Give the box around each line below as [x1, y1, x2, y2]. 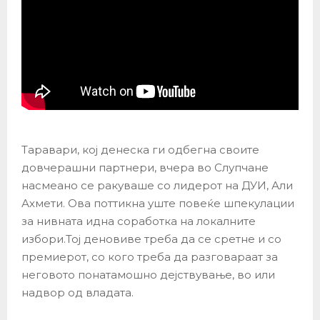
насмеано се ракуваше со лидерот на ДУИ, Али [21, 178, 293, 192]
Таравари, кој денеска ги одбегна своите [21, 142, 259, 156]
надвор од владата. [21, 285, 134, 299]
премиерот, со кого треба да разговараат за [21, 249, 278, 264]
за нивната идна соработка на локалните [21, 214, 256, 228]
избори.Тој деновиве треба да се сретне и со [21, 231, 281, 246]
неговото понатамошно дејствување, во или [21, 267, 275, 281]
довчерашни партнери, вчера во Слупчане [21, 160, 269, 174]
